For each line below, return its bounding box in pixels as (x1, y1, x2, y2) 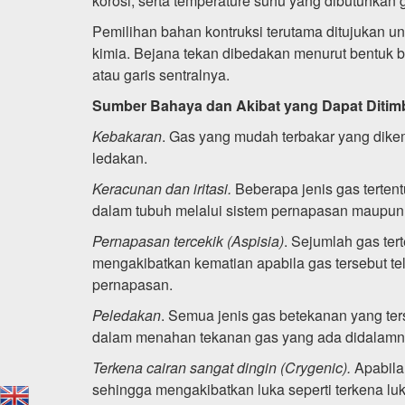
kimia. (92, 42, 134, 63)
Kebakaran (92, 125, 162, 146)
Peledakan (92, 304, 161, 325)
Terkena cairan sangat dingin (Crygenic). (92, 356, 354, 378)
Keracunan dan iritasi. (92, 177, 235, 199)
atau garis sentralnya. (92, 63, 230, 85)
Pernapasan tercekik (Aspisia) (92, 230, 284, 251)
